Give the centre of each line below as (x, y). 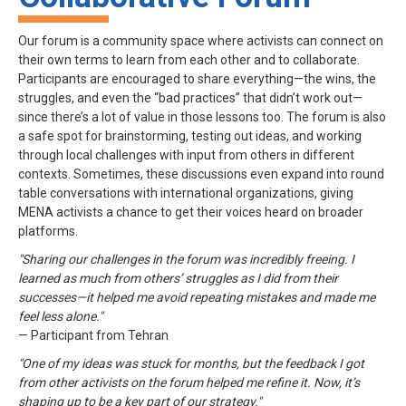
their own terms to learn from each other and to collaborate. (189, 59)
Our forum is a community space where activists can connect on (201, 40)
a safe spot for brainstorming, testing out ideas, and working (190, 135)
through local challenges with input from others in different (186, 155)
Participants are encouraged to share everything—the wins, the (197, 78)
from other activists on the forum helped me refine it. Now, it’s (189, 382)
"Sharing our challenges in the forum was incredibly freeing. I (186, 259)
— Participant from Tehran (93, 335)
